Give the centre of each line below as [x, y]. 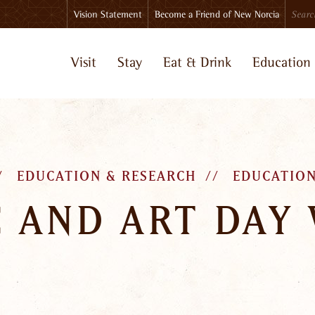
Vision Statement [108, 14]
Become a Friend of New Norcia [217, 14]
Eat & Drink [197, 62]
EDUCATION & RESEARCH [107, 176]
